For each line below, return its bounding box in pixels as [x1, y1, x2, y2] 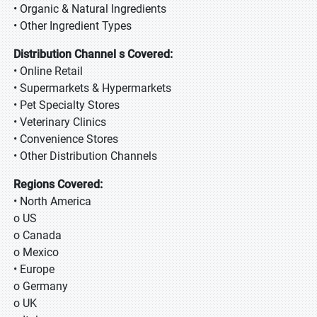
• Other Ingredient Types [13, 19, 137, 33]
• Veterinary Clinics [13, 115, 109, 129]
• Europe [13, 263, 54, 276]
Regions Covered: [13, 178, 103, 191]
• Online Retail [13, 64, 86, 78]
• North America [13, 195, 91, 208]
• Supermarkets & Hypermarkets [13, 81, 174, 95]
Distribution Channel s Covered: [13, 47, 173, 61]
